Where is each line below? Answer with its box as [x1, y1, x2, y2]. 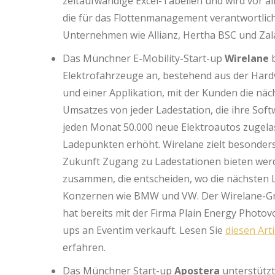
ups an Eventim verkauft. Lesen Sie [63, 223, 225, 237]
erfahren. [63, 241, 106, 254]
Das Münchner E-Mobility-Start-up [63, 52, 225, 65]
